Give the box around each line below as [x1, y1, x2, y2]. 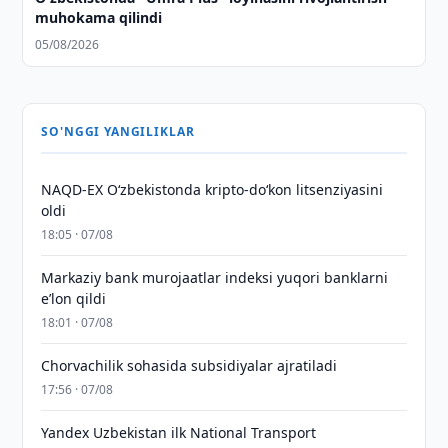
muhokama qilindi [35, 8, 163, 27]
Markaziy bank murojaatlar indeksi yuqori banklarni [41, 268, 389, 287]
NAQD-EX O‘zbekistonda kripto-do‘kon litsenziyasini [41, 180, 384, 199]
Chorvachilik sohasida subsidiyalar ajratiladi [41, 356, 338, 375]
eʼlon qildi [41, 289, 107, 308]
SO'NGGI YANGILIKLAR [41, 123, 195, 140]
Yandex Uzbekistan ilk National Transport [41, 423, 317, 442]
